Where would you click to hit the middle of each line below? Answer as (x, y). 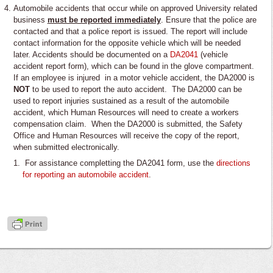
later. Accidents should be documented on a (90, 55)
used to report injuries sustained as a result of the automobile (121, 101)
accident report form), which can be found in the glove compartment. (135, 66)
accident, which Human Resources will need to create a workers (126, 112)
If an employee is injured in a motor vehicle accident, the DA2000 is (134, 78)
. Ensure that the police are (208, 20)
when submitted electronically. (66, 147)
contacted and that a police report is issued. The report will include (130, 31)
